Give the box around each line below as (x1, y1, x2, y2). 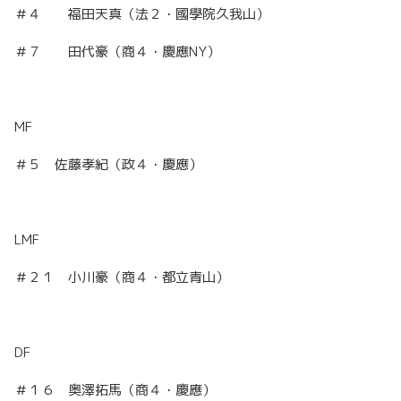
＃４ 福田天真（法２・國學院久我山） (14, 4, 269, 24)
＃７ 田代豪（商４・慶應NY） (14, 42, 220, 62)
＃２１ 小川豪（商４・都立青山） (14, 268, 229, 287)
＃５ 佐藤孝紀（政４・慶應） (14, 155, 202, 175)
